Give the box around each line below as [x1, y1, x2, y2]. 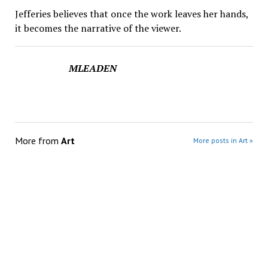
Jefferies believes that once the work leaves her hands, [14, 7, 248, 21]
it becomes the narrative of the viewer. [14, 22, 181, 35]
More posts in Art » [193, 136, 254, 145]
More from [14, 135, 61, 147]
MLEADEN [68, 62, 117, 75]
